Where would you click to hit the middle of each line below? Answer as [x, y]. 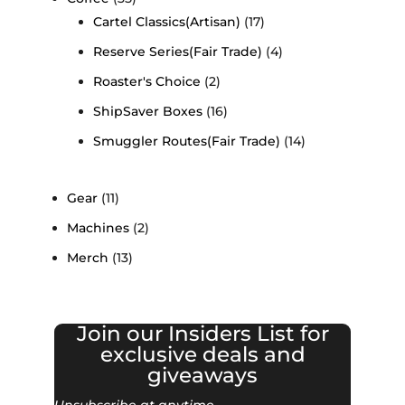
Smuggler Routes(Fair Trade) [187, 141]
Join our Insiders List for [202, 334]
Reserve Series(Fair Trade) [178, 52]
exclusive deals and [202, 354]
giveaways [202, 375]
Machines [98, 228]
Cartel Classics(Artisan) [167, 22]
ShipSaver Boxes [148, 111]
